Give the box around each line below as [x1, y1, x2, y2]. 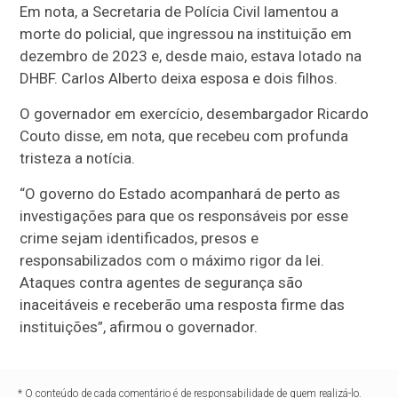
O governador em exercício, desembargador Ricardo [20, 105, 370, 123]
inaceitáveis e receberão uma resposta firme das [20, 296, 346, 314]
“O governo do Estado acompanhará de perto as [20, 185, 341, 203]
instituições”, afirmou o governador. [20, 318, 259, 337]
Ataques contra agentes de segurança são [20, 274, 304, 292]
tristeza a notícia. [20, 149, 136, 168]
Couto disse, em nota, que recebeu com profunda [20, 127, 349, 146]
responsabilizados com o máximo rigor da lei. [20, 251, 325, 270]
